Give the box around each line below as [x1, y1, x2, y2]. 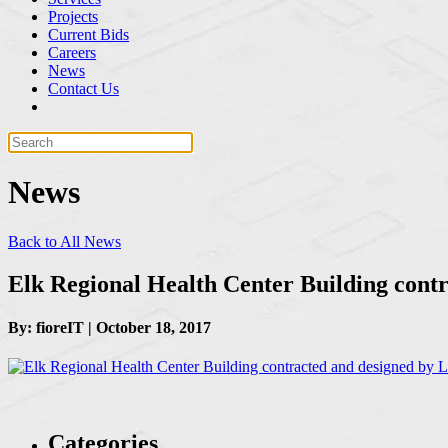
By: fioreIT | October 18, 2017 [8, 319, 211, 337]
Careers [48, 44, 96, 61]
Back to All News [8, 232, 121, 250]
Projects [48, 8, 98, 25]
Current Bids [48, 26, 129, 43]
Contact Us [48, 80, 119, 97]
